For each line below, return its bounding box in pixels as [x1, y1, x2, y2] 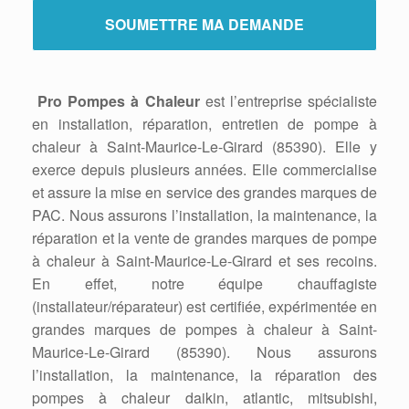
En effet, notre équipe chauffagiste [32, 273, 377, 294]
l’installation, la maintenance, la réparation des [32, 364, 377, 385]
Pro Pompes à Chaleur [32, 90, 200, 111]
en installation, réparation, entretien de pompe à [32, 113, 377, 134]
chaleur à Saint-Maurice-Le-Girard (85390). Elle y [32, 136, 377, 157]
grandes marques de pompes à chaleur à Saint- [32, 319, 377, 340]
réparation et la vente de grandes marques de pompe [32, 227, 377, 248]
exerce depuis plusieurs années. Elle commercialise [32, 159, 377, 180]
